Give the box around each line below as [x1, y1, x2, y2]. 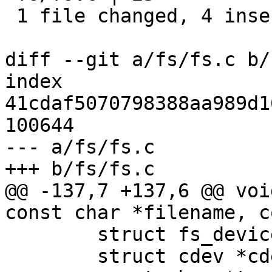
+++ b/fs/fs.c [5, 158, 155, 180]
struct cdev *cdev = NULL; [5, 245, 16, 268]
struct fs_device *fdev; [5, 223, 16, 246]
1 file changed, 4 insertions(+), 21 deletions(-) [5, 5, 16, 27]
